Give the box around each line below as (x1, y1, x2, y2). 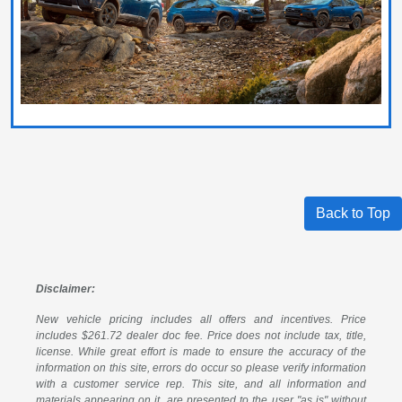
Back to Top (316, 205, 390, 222)
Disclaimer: (35, 283, 95, 296)
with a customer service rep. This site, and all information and (35, 378, 367, 391)
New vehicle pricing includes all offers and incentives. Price (35, 313, 367, 327)
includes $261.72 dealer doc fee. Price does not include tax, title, (35, 329, 367, 343)
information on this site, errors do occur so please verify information (35, 362, 367, 375)
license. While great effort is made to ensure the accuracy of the (35, 345, 367, 359)
